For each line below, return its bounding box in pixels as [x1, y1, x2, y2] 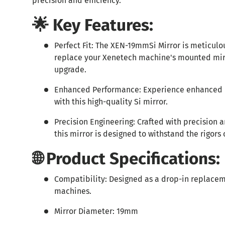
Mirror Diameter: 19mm [54, 206, 138, 216]
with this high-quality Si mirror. [54, 97, 168, 107]
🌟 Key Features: [32, 15, 153, 36]
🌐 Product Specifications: [32, 149, 220, 169]
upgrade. [54, 65, 86, 75]
